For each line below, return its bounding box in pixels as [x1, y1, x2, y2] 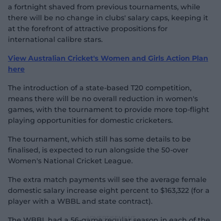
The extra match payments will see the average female [8, 175, 207, 184]
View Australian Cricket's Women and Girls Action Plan [8, 54, 208, 63]
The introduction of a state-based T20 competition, [8, 83, 191, 92]
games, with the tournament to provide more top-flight [8, 105, 209, 114]
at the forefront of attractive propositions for [8, 24, 168, 33]
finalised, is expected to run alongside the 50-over [8, 146, 188, 154]
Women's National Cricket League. [8, 156, 133, 165]
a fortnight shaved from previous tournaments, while [8, 2, 200, 11]
